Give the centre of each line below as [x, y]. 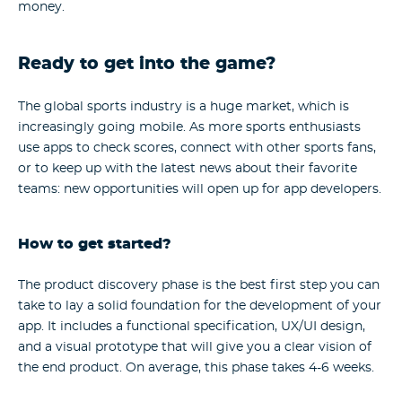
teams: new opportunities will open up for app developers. [200, 189]
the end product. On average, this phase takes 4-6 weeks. [196, 368]
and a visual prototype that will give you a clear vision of [195, 348]
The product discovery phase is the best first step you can [199, 286]
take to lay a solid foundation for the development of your [200, 306]
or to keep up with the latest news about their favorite [188, 168]
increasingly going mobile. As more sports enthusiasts [189, 127]
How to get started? [95, 244]
